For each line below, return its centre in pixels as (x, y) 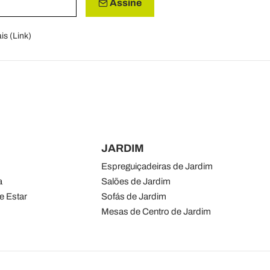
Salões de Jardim (136, 182)
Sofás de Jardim (133, 197)
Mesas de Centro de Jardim (156, 212)
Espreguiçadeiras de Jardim (157, 167)
